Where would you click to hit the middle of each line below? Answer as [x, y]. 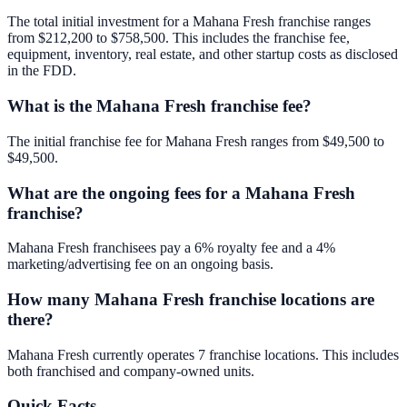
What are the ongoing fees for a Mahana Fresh [181, 193]
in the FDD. [42, 71]
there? [30, 319]
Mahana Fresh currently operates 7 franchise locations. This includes [203, 354]
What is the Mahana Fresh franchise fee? [159, 106]
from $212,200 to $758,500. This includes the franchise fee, [179, 38]
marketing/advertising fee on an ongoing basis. [140, 264]
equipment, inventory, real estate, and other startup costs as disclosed [203, 55]
